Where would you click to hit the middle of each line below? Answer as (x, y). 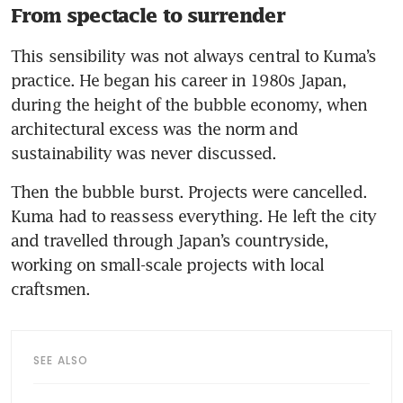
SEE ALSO (61, 360)
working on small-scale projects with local (168, 264)
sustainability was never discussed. (144, 152)
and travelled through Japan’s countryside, (170, 240)
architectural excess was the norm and (154, 128)
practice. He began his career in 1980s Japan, (179, 80)
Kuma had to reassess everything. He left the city (193, 215)
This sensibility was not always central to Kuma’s (193, 55)
